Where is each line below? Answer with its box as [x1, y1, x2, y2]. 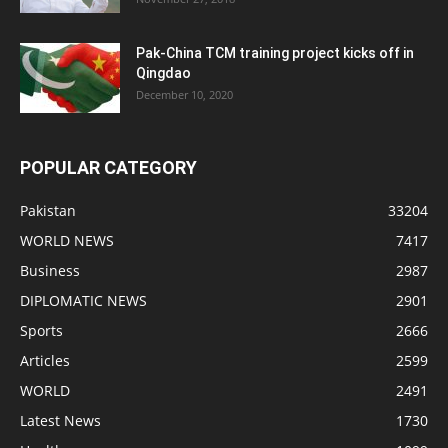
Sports [20, 320, 63, 340]
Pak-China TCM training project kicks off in [136, 44, 414, 61]
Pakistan [20, 200, 76, 220]
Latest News [20, 410, 101, 430]
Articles [20, 350, 70, 370]
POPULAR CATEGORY [20, 156, 197, 178]
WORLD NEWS [20, 230, 114, 250]
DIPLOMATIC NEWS [20, 290, 147, 310]
